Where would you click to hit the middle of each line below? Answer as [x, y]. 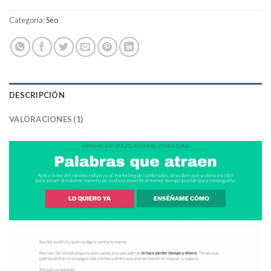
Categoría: [28, 20]
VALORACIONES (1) [46, 119]
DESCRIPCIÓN [37, 95]
